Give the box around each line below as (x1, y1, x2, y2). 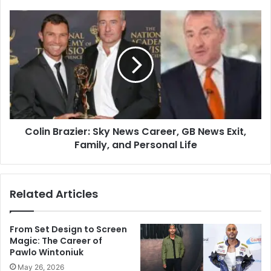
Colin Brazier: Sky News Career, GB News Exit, (25, 125, 246, 139)
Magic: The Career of (10, 235, 102, 247)
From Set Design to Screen (10, 223, 127, 236)
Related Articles (10, 186, 98, 202)
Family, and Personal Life (74, 138, 197, 152)
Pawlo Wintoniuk (10, 246, 83, 259)
